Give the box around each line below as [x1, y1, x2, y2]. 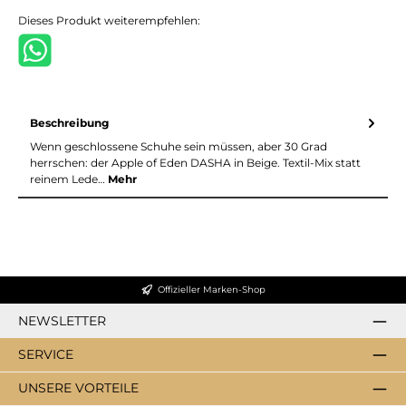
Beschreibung [30, 115, 109, 130]
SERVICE [18, 346, 73, 363]
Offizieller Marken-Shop [157, 284, 266, 296]
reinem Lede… [30, 171, 108, 186]
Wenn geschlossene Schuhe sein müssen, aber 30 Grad [30, 139, 327, 153]
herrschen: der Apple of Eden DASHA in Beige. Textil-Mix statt [30, 155, 361, 169]
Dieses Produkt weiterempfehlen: [18, 13, 200, 27]
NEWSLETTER [18, 312, 106, 329]
